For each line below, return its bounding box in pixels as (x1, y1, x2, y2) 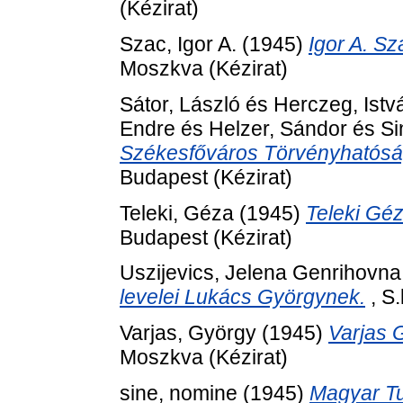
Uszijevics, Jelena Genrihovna (120, 261, 401, 285)
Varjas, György (120, 321, 256, 345)
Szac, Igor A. (120, 31, 237, 56)
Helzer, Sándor (209, 116, 347, 140)
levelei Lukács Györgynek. (120, 285, 365, 309)
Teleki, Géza (120, 201, 234, 225)
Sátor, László (120, 92, 240, 116)
